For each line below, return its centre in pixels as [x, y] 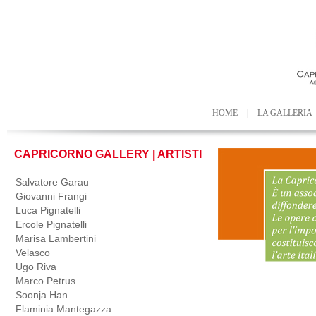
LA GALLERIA [285, 113]
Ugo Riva [36, 267]
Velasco [33, 253]
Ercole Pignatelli [51, 224]
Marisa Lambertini [56, 238]
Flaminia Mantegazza [63, 309]
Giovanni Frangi [51, 196]
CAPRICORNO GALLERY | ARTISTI [108, 154]
